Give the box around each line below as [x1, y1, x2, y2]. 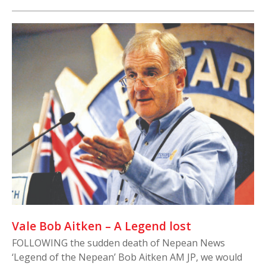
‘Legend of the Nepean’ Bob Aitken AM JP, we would [12, 250, 242, 264]
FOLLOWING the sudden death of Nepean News [12, 236, 225, 249]
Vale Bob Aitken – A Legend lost [12, 217, 191, 234]
